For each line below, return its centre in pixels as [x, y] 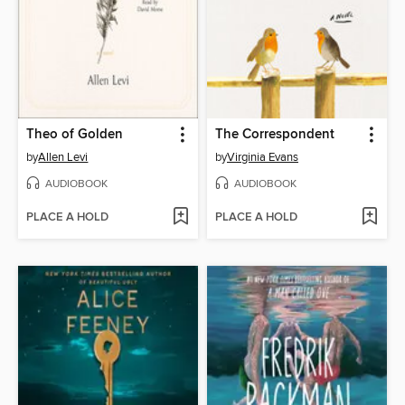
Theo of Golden [75, 135]
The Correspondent [275, 135]
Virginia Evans [263, 158]
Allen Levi [63, 158]
